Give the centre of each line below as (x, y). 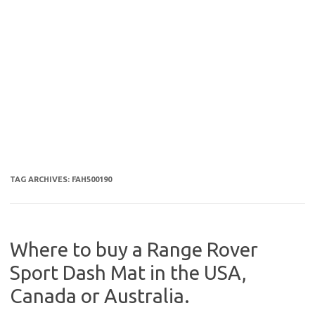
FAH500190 (92, 179)
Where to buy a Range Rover (134, 249)
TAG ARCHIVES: (41, 179)
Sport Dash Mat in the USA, (128, 272)
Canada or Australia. (100, 296)
